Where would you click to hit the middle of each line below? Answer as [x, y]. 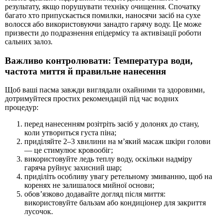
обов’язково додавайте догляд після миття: [95, 194]
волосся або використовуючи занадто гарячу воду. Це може [103, 24]
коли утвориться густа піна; [70, 133]
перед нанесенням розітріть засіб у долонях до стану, [112, 124]
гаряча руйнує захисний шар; [73, 168]
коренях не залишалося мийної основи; [89, 185]
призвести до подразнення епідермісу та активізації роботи [103, 33]
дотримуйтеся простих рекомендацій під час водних [92, 99]
